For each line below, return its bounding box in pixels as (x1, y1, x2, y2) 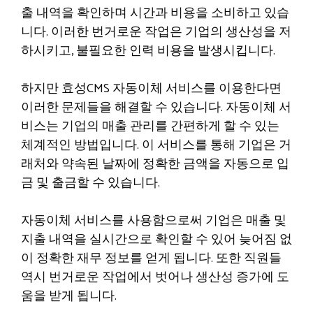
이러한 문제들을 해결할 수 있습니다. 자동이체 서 (21, 97, 291, 118)
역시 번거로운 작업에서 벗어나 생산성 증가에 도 (21, 267, 289, 288)
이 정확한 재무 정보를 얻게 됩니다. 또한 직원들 (21, 248, 282, 269)
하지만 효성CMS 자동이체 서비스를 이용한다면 (21, 78, 282, 99)
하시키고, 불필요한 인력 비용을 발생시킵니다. (21, 41, 275, 61)
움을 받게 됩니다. (21, 286, 117, 307)
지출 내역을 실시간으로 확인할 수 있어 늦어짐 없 (21, 229, 292, 250)
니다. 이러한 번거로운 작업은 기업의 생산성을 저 (21, 22, 291, 43)
